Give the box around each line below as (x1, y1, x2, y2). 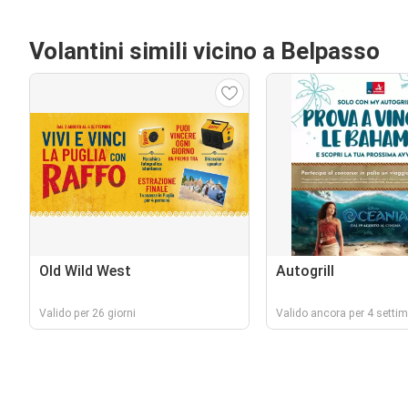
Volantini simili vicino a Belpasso (29, 37, 380, 65)
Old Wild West (39, 262, 131, 280)
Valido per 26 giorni (39, 307, 136, 320)
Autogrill (275, 262, 334, 280)
